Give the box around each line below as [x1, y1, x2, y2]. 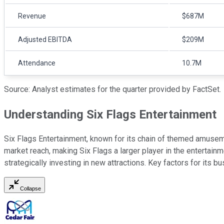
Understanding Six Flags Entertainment [4, 107, 216, 121]
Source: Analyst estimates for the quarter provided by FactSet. [4, 84, 221, 94]
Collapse [20, 185, 41, 192]
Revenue [18, 11, 46, 20]
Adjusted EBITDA [18, 35, 72, 43]
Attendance [18, 58, 55, 67]
